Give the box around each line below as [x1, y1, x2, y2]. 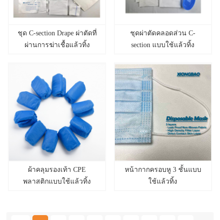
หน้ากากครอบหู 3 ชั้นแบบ [124, 165, 201, 173]
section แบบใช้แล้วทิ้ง [131, 41, 195, 49]
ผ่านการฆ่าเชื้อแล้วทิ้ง [24, 41, 90, 49]
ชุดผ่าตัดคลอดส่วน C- [130, 29, 196, 37]
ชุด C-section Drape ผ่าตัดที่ [17, 29, 97, 37]
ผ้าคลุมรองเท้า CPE [28, 165, 86, 173]
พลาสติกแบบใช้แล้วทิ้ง [23, 177, 91, 185]
